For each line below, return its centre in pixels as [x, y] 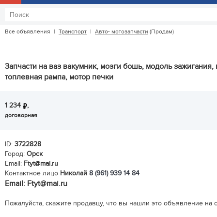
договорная [21, 115]
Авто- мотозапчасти [122, 31]
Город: [15, 154]
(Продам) [161, 31]
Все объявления [28, 31]
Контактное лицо [32, 173]
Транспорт [73, 31]
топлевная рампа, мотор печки [59, 77]
